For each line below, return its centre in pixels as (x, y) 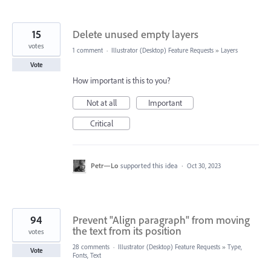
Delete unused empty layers (135, 34)
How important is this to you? (122, 80)
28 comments (91, 247)
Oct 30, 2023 (204, 165)
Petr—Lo (105, 165)
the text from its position (127, 230)
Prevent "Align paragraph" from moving (161, 220)
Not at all (101, 103)
